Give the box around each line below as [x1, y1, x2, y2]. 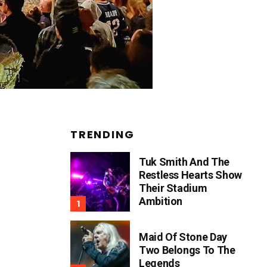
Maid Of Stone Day [139, 231, 227, 243]
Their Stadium [139, 182, 207, 194]
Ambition [139, 195, 183, 207]
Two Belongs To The [139, 244, 235, 256]
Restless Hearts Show [139, 169, 242, 181]
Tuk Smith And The [139, 156, 229, 168]
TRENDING [70, 127, 135, 142]
